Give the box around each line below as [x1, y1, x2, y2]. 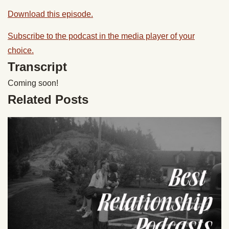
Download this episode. [8, 10, 93, 18]
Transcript [8, 60, 67, 74]
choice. [8, 46, 34, 55]
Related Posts [8, 93, 88, 106]
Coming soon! [8, 79, 58, 87]
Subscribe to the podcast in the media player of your [8, 32, 195, 40]
